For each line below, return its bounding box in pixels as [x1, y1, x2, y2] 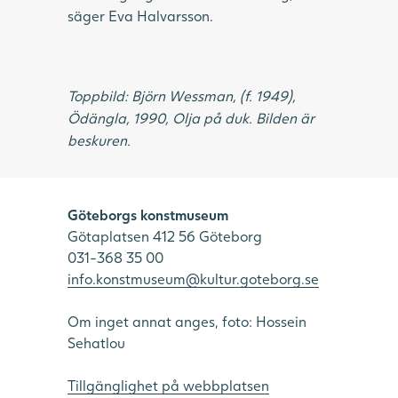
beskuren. [68, 131, 131, 148]
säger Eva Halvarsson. [68, 6, 213, 24]
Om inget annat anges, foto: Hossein [68, 312, 306, 330]
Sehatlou [68, 333, 125, 351]
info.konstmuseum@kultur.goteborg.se [68, 269, 319, 287]
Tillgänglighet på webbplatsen [68, 376, 269, 394]
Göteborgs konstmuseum [68, 205, 228, 223]
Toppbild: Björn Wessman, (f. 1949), [68, 86, 296, 104]
